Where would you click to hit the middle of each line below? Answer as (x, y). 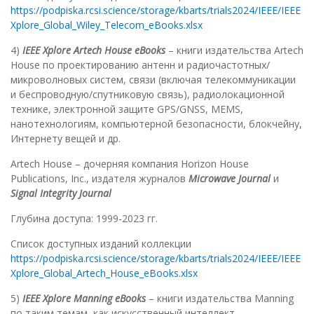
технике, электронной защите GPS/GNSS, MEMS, (127, 109)
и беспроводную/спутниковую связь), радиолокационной (148, 95)
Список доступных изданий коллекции (101, 244)
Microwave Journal (230, 179)
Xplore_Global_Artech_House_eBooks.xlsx (104, 273)
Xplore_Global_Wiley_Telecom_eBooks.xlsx (107, 25)
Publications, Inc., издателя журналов (100, 179)
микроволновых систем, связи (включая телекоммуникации (153, 80)
